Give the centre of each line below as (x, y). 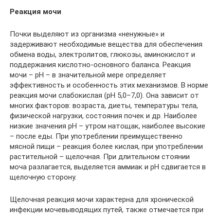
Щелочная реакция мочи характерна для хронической (102, 199)
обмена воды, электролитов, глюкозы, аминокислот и (102, 54)
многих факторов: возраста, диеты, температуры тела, (104, 105)
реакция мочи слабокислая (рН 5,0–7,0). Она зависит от (104, 95)
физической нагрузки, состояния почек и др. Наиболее (103, 116)
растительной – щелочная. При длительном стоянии (100, 156)
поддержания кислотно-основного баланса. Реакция (100, 64)
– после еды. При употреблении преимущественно (96, 136)
